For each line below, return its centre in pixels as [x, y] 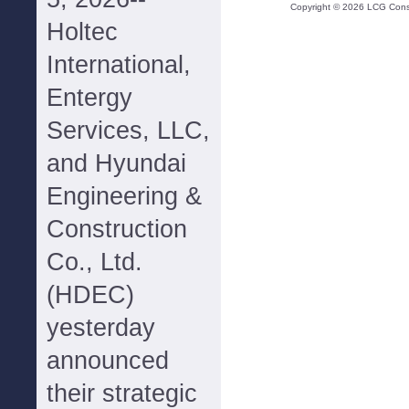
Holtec [82, 32]
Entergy [89, 98]
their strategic [122, 393]
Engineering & [124, 196]
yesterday [101, 328]
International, [119, 65]
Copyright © [316, 7]
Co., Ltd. [94, 262]
